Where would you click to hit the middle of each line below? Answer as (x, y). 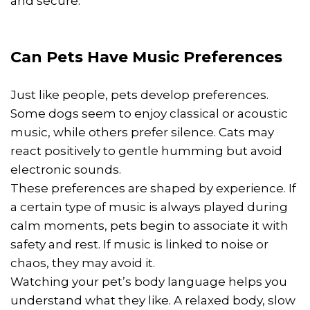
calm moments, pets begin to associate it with (149, 225)
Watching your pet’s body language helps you (149, 281)
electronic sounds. (66, 169)
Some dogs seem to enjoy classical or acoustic (149, 113)
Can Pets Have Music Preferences (146, 57)
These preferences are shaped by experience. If (153, 188)
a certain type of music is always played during (149, 207)
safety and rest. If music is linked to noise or (139, 244)
